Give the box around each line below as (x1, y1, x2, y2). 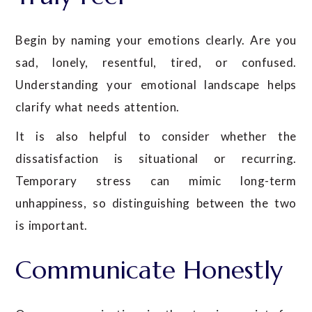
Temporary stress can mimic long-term (15, 173, 297, 188)
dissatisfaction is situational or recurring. (15, 150, 297, 166)
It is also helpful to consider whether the (15, 128, 297, 143)
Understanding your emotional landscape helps (15, 77, 297, 92)
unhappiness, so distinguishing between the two (15, 195, 297, 210)
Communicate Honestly (15, 253, 283, 286)
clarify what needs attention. (15, 99, 180, 114)
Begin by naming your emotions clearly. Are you (15, 32, 297, 47)
